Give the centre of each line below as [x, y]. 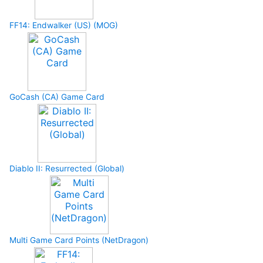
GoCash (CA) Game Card [57, 97]
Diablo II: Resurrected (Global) [67, 168]
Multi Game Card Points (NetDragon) [79, 240]
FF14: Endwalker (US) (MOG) [64, 25]
